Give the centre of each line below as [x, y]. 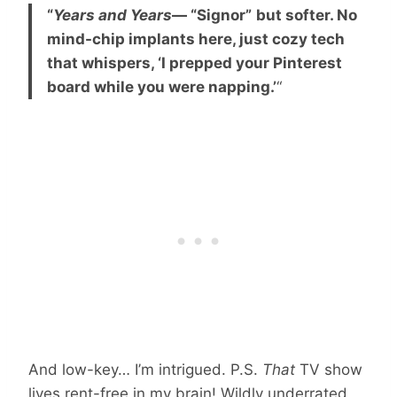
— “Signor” [212, 15]
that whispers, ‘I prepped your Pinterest [195, 62]
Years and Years [113, 15]
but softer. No [307, 15]
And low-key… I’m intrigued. [129, 369]
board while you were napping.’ [162, 86]
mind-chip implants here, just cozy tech [196, 39]
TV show [329, 369]
